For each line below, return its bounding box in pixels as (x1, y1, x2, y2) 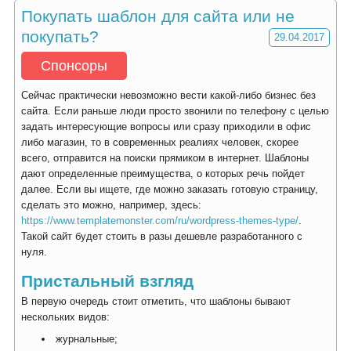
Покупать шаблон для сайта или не (21, 7, 295, 25)
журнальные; (56, 333, 118, 345)
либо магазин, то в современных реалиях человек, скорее (21, 136, 299, 148)
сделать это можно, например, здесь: (21, 199, 201, 211)
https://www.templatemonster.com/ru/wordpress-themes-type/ (21, 215, 299, 226)
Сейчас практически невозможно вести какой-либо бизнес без (21, 89, 316, 101)
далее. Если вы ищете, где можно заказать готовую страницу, (21, 183, 318, 195)
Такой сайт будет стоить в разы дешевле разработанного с (21, 230, 302, 242)
